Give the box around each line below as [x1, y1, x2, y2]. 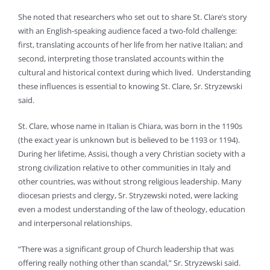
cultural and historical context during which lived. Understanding [18, 66, 251, 78]
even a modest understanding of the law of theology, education [18, 203, 245, 215]
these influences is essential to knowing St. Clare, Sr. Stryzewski [18, 80, 242, 92]
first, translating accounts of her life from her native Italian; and [18, 39, 243, 50]
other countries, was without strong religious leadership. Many [18, 175, 242, 187]
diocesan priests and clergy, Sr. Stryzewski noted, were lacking [18, 189, 238, 201]
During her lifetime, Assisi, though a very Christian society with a [18, 148, 245, 159]
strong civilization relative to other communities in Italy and [18, 162, 231, 173]
